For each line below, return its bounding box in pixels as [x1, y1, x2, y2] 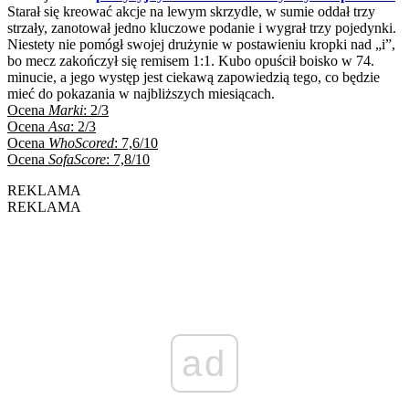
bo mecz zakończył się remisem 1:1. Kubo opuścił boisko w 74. [7, 52, 374, 68]
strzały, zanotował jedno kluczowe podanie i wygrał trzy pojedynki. [7, 19, 396, 36]
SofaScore [48, 151, 106, 167]
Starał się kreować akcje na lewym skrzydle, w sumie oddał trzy [7, 3, 375, 19]
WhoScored [48, 134, 114, 151]
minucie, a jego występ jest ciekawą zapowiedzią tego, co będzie [7, 68, 380, 85]
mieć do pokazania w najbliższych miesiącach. [7, 85, 275, 101]
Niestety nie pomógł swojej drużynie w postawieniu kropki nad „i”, [7, 36, 395, 52]
